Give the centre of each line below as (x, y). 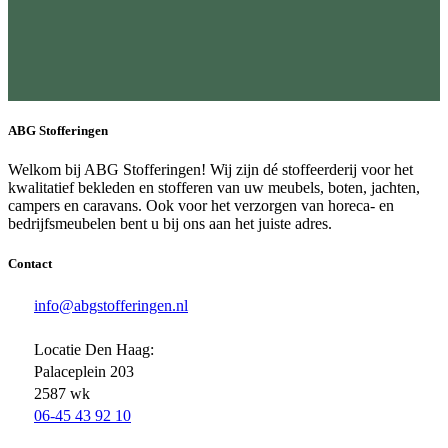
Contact (30, 263)
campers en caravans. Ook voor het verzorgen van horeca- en (201, 206)
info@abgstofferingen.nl (111, 305)
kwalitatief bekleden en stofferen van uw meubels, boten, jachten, (214, 188)
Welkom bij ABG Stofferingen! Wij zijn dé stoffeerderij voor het (210, 170)
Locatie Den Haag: (94, 349)
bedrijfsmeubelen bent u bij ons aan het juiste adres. (170, 224)
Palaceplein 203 (84, 371)
